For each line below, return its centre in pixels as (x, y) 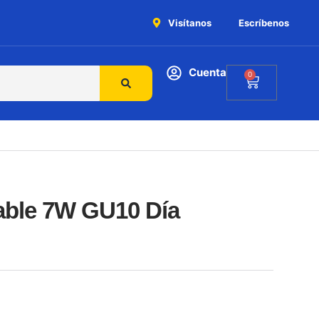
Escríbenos (264, 23)
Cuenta (208, 72)
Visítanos (189, 23)
